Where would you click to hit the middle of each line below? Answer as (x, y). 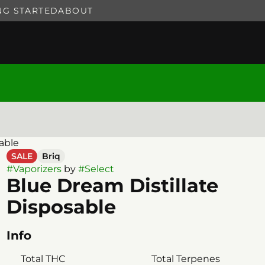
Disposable (61, 207)
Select (99, 169)
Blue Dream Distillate (112, 185)
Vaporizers (37, 169)
